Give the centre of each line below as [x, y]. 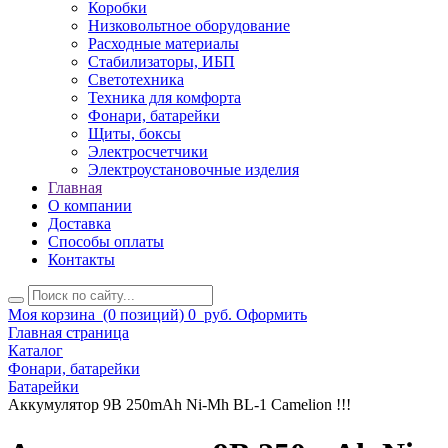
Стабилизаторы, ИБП [161, 62]
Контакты [81, 260]
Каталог [35, 351]
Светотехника [136, 80]
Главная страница [68, 333]
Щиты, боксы [134, 134]
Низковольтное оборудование [189, 26]
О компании [90, 206]
